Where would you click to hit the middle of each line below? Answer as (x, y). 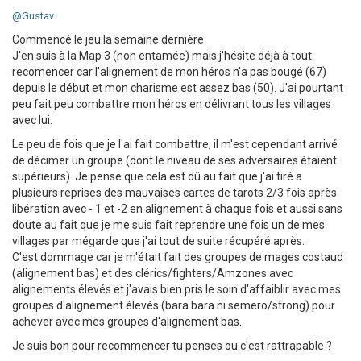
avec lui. (32, 120)
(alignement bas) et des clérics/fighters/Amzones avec (153, 273)
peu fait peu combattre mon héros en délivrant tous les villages (172, 104)
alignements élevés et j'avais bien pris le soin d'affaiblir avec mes (176, 289)
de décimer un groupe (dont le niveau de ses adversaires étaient (174, 160)
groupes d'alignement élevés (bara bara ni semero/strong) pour (174, 305)
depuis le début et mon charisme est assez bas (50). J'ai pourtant (178, 87)
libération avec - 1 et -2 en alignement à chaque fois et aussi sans (177, 208)
